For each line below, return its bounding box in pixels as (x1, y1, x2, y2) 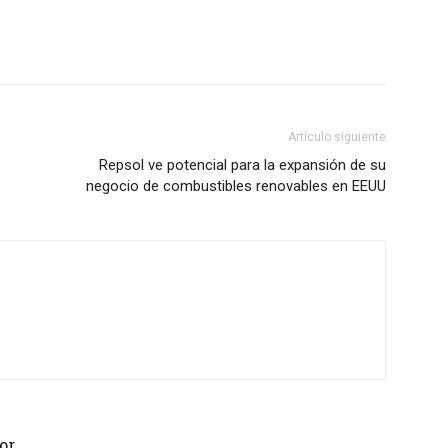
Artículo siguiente (288, 130, 386, 144)
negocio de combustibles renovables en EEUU (86, 177, 386, 195)
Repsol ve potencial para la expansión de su (99, 156, 386, 174)
